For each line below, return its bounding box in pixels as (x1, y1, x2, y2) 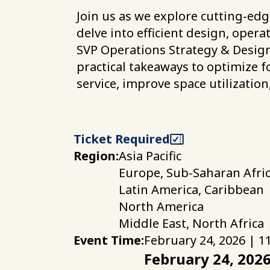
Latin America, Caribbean (119, 181, 264, 198)
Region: (74, 148, 119, 164)
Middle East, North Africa (119, 215, 264, 231)
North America (119, 198, 204, 215)
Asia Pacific (119, 148, 181, 164)
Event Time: (74, 232, 144, 248)
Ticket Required (74, 131, 170, 147)
